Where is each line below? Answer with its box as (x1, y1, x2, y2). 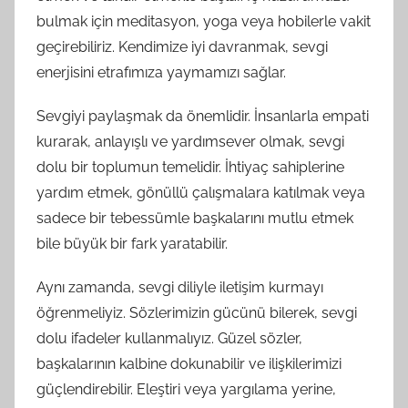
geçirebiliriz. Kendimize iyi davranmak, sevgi (36, 37, 328, 56)
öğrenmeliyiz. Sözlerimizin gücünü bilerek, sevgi (36, 303, 357, 321)
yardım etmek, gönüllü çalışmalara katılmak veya (36, 183, 365, 201)
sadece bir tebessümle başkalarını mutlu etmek (36, 209, 353, 227)
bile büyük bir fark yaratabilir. (36, 234, 228, 252)
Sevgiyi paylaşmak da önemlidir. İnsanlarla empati (36, 107, 369, 125)
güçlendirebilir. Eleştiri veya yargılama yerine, (36, 380, 336, 398)
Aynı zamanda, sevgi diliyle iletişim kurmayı (36, 278, 323, 296)
